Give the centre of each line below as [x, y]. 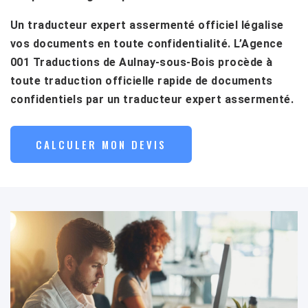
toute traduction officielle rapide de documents [142, 80]
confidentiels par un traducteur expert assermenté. [152, 99]
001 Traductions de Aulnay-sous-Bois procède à [142, 62]
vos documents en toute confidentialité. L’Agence [147, 43]
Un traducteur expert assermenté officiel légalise [147, 25]
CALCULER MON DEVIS [101, 144]
